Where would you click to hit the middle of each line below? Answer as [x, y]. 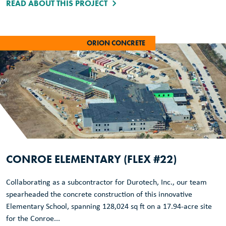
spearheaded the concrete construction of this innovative [99, 194]
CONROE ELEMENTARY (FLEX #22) [91, 159]
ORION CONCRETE [116, 43]
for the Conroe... [33, 219]
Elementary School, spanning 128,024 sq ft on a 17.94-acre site [109, 207]
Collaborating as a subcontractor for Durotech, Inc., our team [106, 182]
